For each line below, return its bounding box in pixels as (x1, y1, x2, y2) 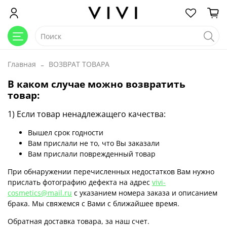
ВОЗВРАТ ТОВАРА (49, 59, 109, 69)
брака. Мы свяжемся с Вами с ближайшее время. (8, 198, 179, 208)
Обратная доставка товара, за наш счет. (8, 216, 149, 226)
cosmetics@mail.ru (8, 187, 72, 198)
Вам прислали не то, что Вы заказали (28, 138, 160, 148)
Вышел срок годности (28, 127, 103, 137)
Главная (8, 59, 36, 69)
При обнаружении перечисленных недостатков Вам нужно (8, 166, 214, 176)
